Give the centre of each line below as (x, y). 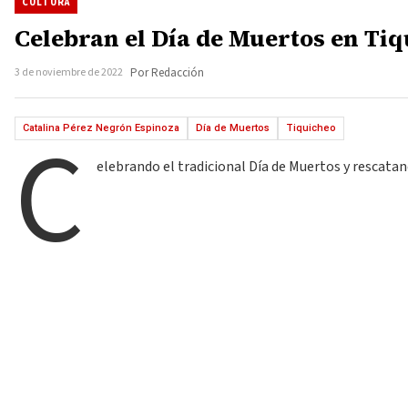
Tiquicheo (311, 128)
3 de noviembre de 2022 (69, 72)
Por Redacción (167, 73)
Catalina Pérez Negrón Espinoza (101, 128)
